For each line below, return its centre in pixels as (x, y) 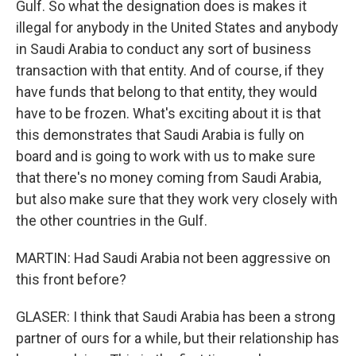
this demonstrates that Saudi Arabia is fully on (160, 135)
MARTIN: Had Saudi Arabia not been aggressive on (173, 258)
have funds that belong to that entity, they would (166, 92)
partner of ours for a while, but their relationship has (178, 338)
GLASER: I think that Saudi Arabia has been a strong (176, 317)
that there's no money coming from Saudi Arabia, (168, 178)
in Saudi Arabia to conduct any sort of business (164, 49)
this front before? (71, 279)
